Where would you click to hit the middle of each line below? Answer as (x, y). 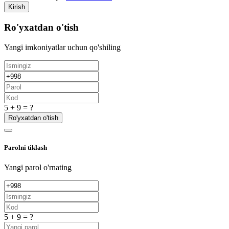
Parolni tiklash (26, 147)
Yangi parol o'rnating (38, 168)
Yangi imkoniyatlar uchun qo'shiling (62, 47)
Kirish (17, 7)
